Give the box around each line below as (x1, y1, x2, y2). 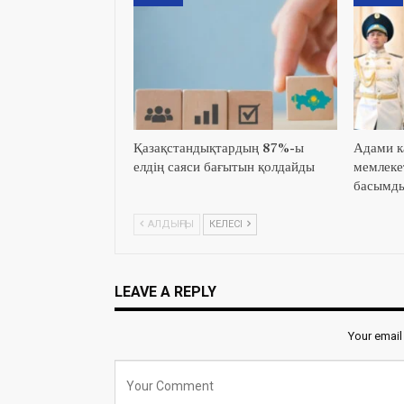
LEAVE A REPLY (115, 283, 216, 301)
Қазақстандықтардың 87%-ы (133, 140, 304, 158)
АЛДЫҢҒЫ (145, 218, 194, 231)
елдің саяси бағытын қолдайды (133, 159, 315, 177)
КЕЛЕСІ (209, 218, 245, 231)
